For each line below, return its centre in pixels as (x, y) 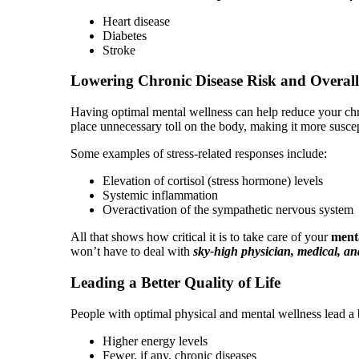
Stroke (119, 50)
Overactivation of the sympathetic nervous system (228, 210)
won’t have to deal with (132, 252)
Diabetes (125, 35)
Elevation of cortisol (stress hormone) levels (213, 181)
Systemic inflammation (160, 196)
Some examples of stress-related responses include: (199, 154)
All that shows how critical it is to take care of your (201, 237)
